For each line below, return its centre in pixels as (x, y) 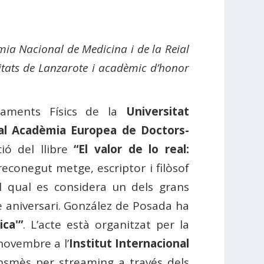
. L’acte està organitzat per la (106, 224)
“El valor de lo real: (131, 149)
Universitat (157, 111)
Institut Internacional (129, 243)
